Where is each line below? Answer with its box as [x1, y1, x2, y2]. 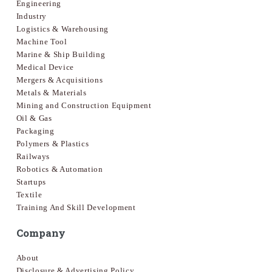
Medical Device [16, 63, 74, 72]
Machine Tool [16, 37, 67, 47]
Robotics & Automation [16, 165, 103, 174]
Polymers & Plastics [16, 139, 89, 149]
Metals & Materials [16, 88, 87, 98]
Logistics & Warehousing [16, 24, 109, 34]
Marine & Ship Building [16, 50, 106, 59]
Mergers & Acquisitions [16, 75, 103, 85]
